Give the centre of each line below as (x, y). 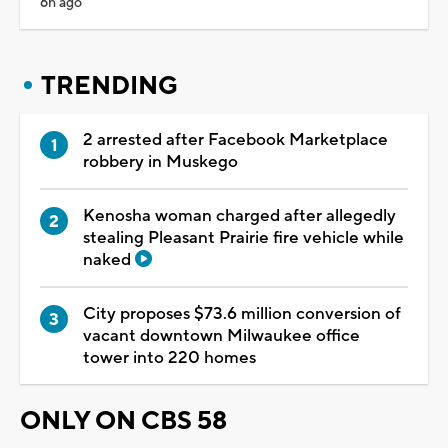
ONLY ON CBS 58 (123, 420)
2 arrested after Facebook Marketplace (235, 139)
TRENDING (109, 85)
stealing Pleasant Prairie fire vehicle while (243, 237)
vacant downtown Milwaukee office (221, 335)
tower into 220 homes (169, 357)
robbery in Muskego (160, 161)
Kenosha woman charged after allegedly (239, 215)
